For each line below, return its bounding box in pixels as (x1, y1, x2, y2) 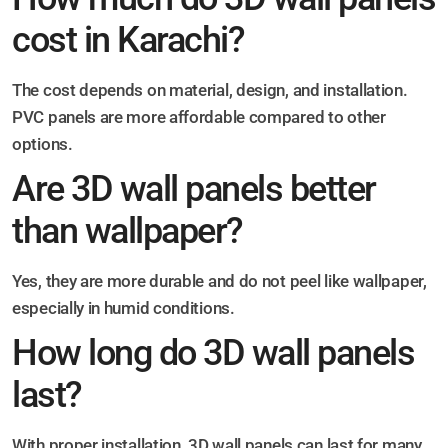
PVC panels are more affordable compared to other (12, 107, 386, 128)
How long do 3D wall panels (12, 332, 414, 375)
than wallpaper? (12, 210, 243, 253)
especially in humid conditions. (12, 298, 235, 319)
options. (12, 134, 73, 155)
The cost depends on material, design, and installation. (12, 80, 408, 101)
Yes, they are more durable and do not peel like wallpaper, (12, 271, 427, 292)
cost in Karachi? (12, 19, 244, 62)
